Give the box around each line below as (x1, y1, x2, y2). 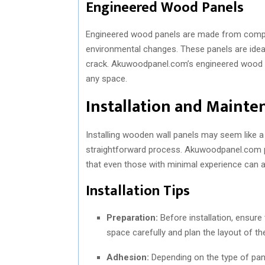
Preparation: (106, 212, 158, 223)
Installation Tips (86, 179, 190, 203)
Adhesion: (106, 251, 149, 263)
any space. (86, 73, 127, 84)
